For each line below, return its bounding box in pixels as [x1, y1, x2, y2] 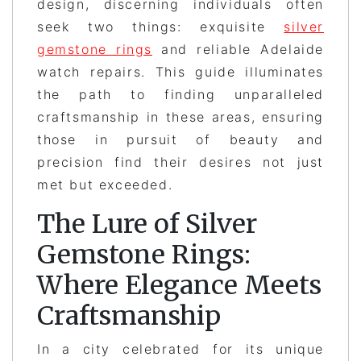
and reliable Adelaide [152, 40, 324, 57]
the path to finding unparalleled [37, 85, 324, 102]
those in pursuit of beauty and [37, 131, 324, 147]
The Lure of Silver [37, 207, 257, 240]
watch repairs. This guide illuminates [37, 63, 324, 80]
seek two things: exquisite [37, 18, 284, 35]
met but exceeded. [37, 176, 173, 193]
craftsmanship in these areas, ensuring [37, 108, 324, 125]
